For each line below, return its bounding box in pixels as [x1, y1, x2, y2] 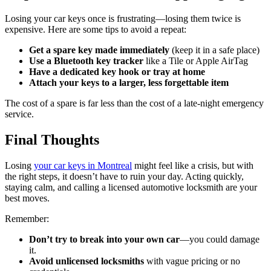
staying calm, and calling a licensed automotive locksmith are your [5, 181, 257, 192]
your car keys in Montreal [34, 160, 132, 171]
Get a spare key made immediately [29, 44, 169, 55]
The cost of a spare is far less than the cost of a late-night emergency [5, 97, 264, 108]
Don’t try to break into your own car [29, 233, 180, 244]
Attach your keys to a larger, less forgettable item [29, 77, 229, 88]
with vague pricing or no [144, 255, 240, 266]
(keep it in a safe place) [169, 44, 260, 55]
